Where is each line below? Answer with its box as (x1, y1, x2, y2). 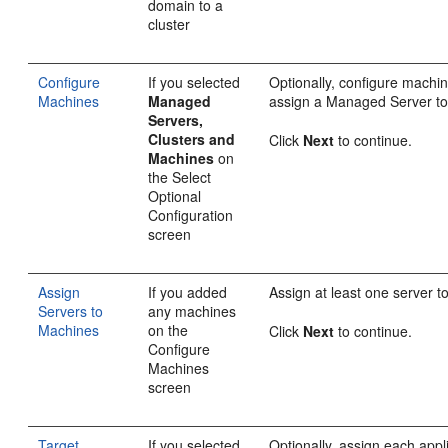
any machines (148, 300, 237, 321)
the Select (148, 166, 212, 187)
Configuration (148, 204, 234, 225)
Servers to (38, 300, 104, 321)
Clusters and (148, 128, 236, 149)
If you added (148, 281, 228, 302)
